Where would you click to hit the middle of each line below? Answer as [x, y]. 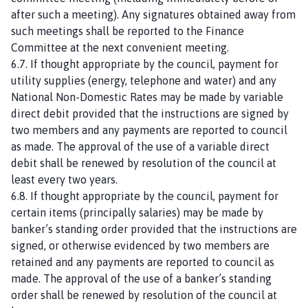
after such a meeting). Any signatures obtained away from [153, 14]
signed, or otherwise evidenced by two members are [140, 245]
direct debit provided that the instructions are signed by [150, 113]
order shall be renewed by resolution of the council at [144, 295]
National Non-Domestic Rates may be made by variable [147, 97]
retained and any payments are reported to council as [143, 262]
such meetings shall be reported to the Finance [128, 31]
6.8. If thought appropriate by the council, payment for [145, 196]
